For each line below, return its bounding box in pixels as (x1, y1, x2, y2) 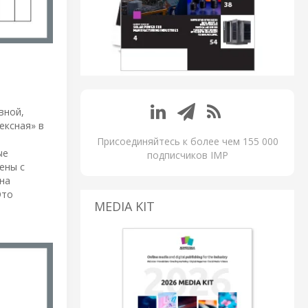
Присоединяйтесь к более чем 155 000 (96, 135, 278, 148)
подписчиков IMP (146, 148, 228, 162)
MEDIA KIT (94, 198, 155, 215)
